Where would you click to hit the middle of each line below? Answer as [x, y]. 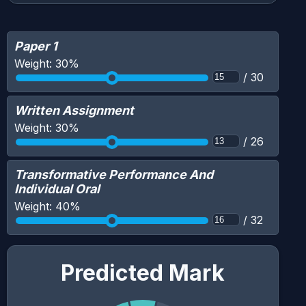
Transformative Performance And [114, 175]
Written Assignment [74, 110]
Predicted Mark [143, 273]
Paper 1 [36, 46]
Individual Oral [57, 189]
